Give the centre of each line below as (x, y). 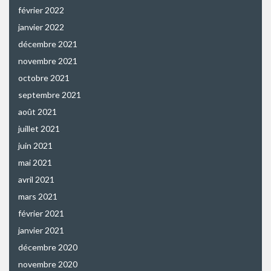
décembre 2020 (48, 247)
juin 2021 (35, 145)
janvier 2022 (41, 27)
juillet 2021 (39, 128)
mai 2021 (35, 162)
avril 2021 (36, 179)
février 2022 (41, 10)
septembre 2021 (50, 94)
